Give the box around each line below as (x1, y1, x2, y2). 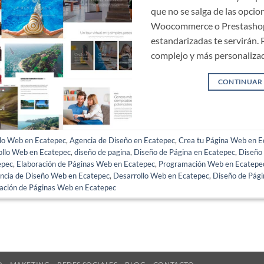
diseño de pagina (74, 147, 131, 157)
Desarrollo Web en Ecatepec (113, 170, 210, 180)
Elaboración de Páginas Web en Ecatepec (16, 159, 156, 169)
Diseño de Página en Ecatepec (134, 147, 236, 157)
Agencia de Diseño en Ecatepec (70, 135, 176, 145)
